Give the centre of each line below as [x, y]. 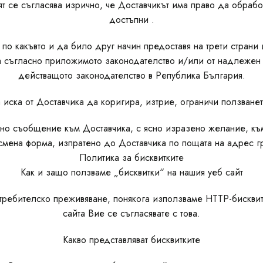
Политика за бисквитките [131, 158]
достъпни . [131, 20]
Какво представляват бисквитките [131, 240]
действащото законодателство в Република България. [131, 75]
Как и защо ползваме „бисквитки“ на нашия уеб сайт [131, 172]
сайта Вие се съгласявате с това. [131, 213]
